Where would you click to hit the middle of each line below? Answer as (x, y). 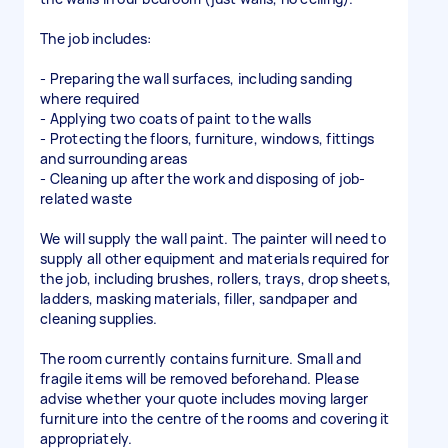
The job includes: (96, 38)
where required (90, 98)
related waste (86, 198)
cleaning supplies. (99, 318)
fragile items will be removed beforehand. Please (199, 378)
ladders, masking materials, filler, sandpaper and (199, 298)
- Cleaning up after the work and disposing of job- (203, 178)
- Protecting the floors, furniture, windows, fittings (207, 138)
